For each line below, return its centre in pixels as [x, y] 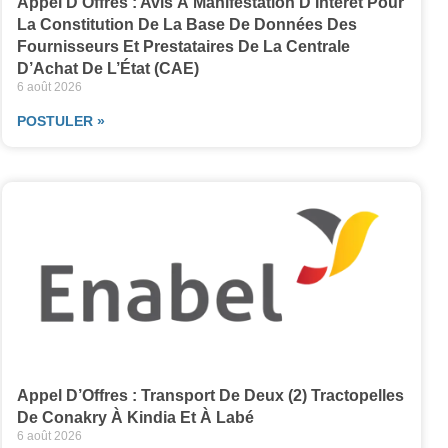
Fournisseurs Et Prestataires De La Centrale [183, 47]
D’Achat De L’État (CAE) [107, 69]
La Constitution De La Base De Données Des [186, 25]
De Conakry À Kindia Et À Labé [135, 417]
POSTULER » [60, 121]
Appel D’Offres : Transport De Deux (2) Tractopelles [210, 395]
